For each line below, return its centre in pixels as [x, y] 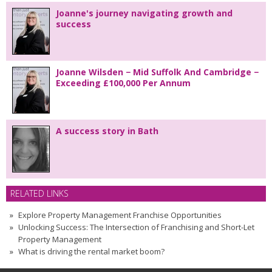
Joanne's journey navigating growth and [144, 13]
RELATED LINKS [39, 193]
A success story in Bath [107, 131]
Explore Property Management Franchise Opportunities [120, 215]
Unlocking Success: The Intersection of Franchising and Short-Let [136, 227]
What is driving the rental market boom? [91, 251]
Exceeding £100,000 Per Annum [123, 83]
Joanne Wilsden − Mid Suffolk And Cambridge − [157, 72]
